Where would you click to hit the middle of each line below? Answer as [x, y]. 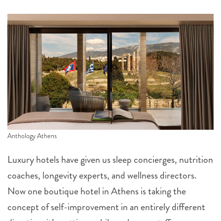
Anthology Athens [32, 136]
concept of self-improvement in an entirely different [106, 207]
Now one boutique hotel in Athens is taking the [97, 191]
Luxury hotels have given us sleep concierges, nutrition [110, 160]
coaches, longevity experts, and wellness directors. [102, 176]
